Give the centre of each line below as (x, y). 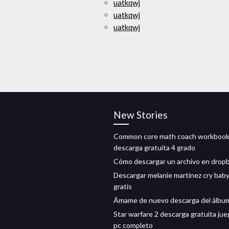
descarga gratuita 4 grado (154, 147)
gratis (123, 186)
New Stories (141, 115)
